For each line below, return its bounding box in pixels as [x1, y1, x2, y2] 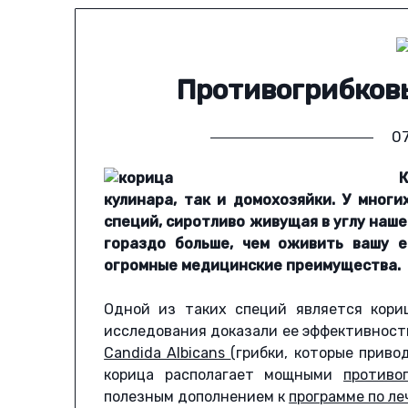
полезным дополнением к [104, 388, 290, 406]
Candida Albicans [104, 344, 231, 362]
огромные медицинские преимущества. [104, 257, 402, 275]
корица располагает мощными [104, 366, 344, 384]
